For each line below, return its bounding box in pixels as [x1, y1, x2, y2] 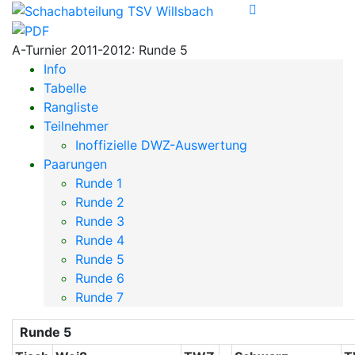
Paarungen [44, 156, 107, 173]
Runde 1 [75, 175, 122, 192]
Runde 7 [75, 289, 124, 306]
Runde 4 [75, 232, 124, 249]
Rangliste [44, 99, 98, 116]
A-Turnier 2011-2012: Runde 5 [12, 42, 188, 59]
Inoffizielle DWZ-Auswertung [75, 137, 247, 154]
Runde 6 [75, 270, 124, 287]
